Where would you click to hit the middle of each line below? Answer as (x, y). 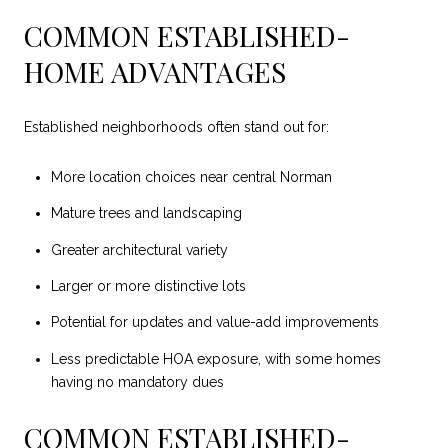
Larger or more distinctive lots (148, 285)
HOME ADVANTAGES (155, 71)
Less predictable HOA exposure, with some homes (215, 358)
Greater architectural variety (139, 249)
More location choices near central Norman (191, 176)
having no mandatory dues (137, 381)
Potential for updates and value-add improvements (214, 322)
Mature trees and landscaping (146, 213)
